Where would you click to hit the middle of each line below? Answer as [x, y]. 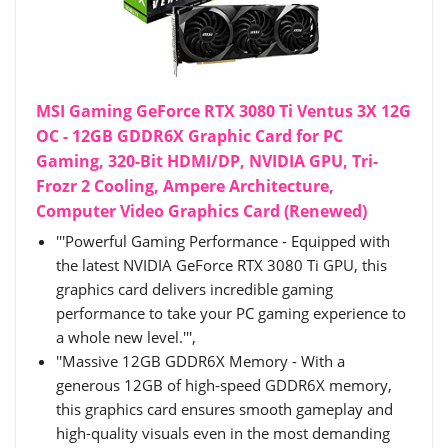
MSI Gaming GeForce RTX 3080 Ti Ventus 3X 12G [223, 111]
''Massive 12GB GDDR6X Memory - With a [200, 361]
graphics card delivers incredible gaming [194, 289]
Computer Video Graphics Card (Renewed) [201, 211]
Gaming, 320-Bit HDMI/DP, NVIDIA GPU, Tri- [207, 161]
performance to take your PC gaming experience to [231, 313]
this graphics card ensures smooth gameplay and [224, 409]
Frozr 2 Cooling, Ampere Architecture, [185, 186]
